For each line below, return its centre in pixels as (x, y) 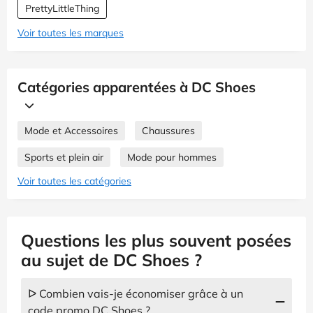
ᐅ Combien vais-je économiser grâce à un (136, 293)
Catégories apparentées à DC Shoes (137, 87)
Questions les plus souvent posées (156, 240)
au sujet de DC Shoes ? (111, 260)
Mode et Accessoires (71, 130)
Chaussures (168, 130)
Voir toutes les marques (71, 32)
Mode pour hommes (172, 157)
